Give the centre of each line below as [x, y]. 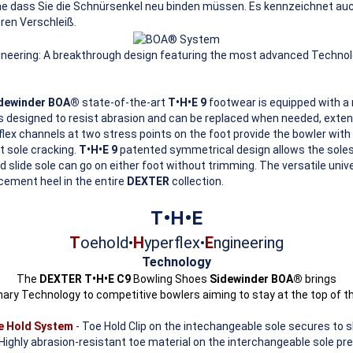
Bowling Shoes [170, 279]
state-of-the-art [124, 102]
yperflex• [175, 242]
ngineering [249, 242]
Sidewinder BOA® [256, 279]
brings [320, 279]
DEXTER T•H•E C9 [85, 279]
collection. [197, 181]
